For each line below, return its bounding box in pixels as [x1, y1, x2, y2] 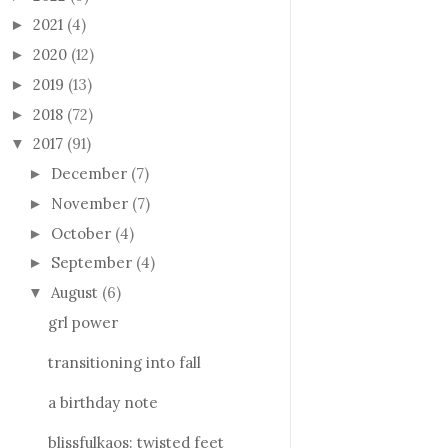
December [51, 164, 127, 183]
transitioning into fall [47, 352, 201, 372]
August [51, 283, 98, 302]
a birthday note [47, 392, 158, 412]
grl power [47, 312, 118, 332]
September [51, 253, 132, 273]
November [51, 193, 128, 213]
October [51, 223, 111, 243]
